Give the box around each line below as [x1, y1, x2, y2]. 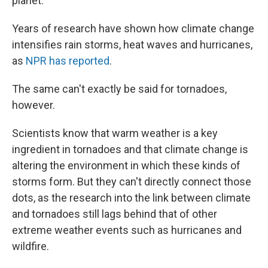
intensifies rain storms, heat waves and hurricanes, [12, 38, 252, 51]
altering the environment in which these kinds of [12, 159, 240, 172]
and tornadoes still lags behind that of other [12, 208, 217, 220]
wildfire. [12, 240, 49, 252]
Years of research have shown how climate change [12, 22, 254, 35]
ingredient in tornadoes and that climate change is [12, 143, 248, 156]
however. [12, 99, 55, 111]
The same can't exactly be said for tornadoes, [12, 83, 227, 95]
